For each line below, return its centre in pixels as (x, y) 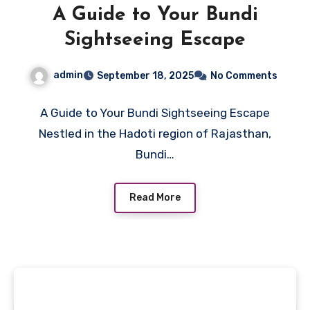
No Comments (244, 76)
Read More (155, 197)
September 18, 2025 (145, 76)
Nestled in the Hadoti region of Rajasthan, (155, 134)
